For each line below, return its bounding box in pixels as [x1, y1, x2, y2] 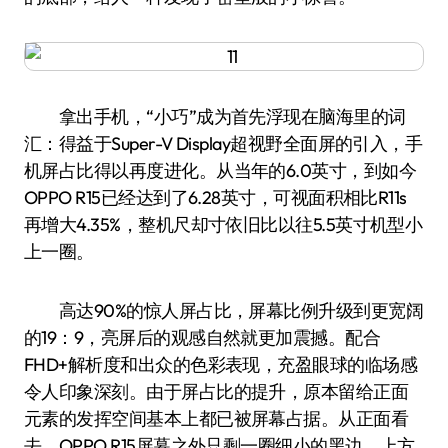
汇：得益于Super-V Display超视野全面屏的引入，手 [24, 132, 423, 155]
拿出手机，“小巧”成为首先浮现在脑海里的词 [24, 105, 406, 128]
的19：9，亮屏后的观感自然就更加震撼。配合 [24, 326, 381, 349]
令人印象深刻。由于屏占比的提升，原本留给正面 [24, 380, 409, 403]
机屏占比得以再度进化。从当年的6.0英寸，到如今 [24, 159, 417, 182]
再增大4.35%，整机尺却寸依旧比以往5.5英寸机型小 [24, 213, 423, 236]
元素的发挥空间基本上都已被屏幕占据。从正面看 [24, 407, 409, 430]
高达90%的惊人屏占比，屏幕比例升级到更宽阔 [24, 299, 424, 322]
